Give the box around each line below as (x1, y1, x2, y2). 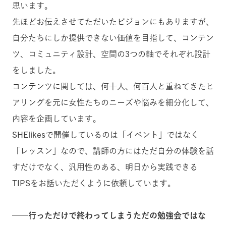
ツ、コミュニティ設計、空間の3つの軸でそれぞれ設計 (12, 49, 210, 58)
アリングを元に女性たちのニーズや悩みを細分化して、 (12, 98, 214, 106)
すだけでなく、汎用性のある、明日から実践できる (12, 162, 198, 171)
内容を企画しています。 (12, 114, 101, 123)
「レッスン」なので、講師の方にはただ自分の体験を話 (12, 146, 214, 155)
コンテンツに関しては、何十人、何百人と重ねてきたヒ (12, 82, 214, 90)
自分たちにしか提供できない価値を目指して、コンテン (12, 33, 214, 42)
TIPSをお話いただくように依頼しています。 (12, 179, 176, 187)
